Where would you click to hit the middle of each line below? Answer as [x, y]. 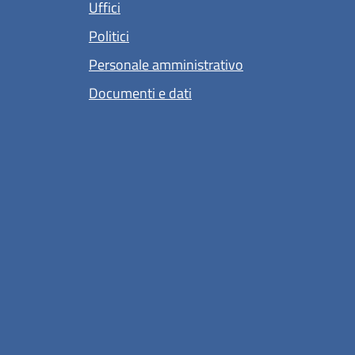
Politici [109, 36]
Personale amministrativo [166, 64]
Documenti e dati [140, 93]
